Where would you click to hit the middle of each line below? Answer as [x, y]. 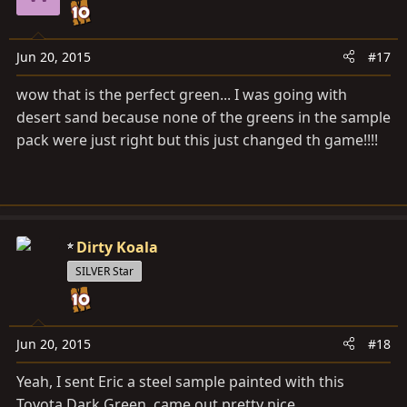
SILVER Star [104, 271]
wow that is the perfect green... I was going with [182, 94]
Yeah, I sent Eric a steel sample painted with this [180, 381]
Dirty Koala [117, 247]
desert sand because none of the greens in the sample [203, 117]
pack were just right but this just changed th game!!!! [197, 139]
